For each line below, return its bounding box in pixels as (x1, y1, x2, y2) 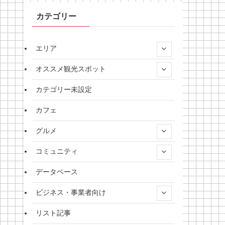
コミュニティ (36, 147, 78, 156)
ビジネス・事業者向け (36, 188, 106, 197)
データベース (36, 168, 78, 176)
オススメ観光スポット (36, 65, 106, 73)
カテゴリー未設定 (36, 85, 92, 94)
